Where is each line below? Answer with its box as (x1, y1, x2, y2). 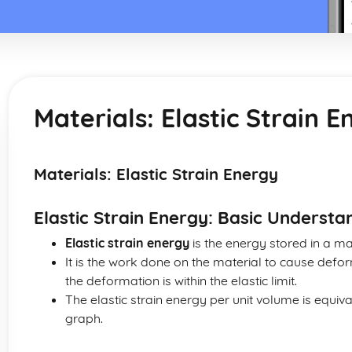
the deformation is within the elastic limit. (65, 273, 297, 288)
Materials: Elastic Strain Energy (34, 164, 278, 184)
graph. (65, 310, 103, 326)
